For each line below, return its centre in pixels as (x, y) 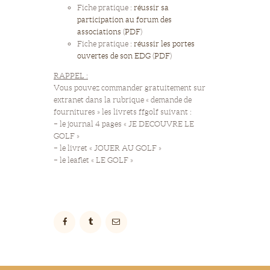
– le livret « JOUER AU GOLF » (108, 148)
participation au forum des (124, 19)
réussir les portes (164, 43)
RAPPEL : (71, 75)
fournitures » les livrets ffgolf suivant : (123, 111)
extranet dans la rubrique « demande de (123, 99)
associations (99, 31)
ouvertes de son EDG (114, 55)
